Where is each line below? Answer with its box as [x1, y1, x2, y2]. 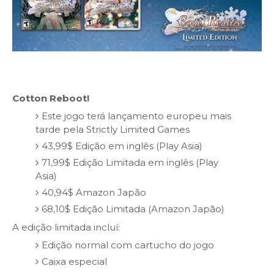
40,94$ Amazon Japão [41, 187, 146, 199]
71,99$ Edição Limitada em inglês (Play [41, 157, 218, 169]
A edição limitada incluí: [12, 221, 120, 233]
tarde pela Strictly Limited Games [35, 124, 190, 136]
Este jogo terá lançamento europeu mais [41, 110, 231, 122]
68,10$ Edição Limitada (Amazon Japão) [41, 203, 224, 215]
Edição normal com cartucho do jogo [41, 239, 214, 251]
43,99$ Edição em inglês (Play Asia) [41, 140, 202, 152]
